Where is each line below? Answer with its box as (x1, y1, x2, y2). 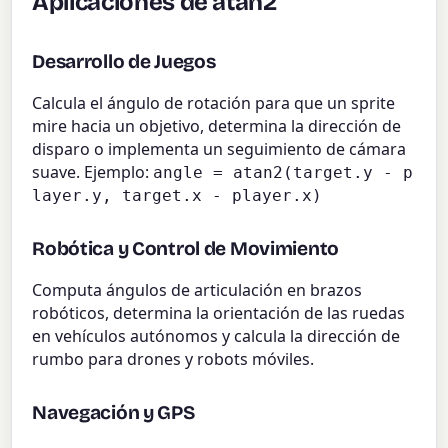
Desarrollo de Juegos (32, 49, 216, 73)
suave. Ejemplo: (32, 160, 154, 183)
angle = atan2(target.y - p (153, 162, 414, 182)
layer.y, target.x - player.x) (32, 185, 323, 205)
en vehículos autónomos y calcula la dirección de (32, 324, 401, 347)
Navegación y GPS (32, 400, 195, 424)
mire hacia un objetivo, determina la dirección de (32, 114, 402, 137)
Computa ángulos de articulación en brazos (32, 278, 363, 301)
